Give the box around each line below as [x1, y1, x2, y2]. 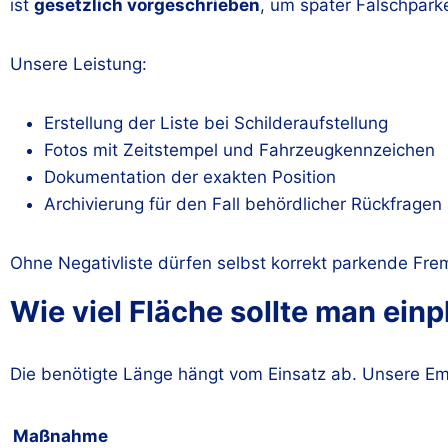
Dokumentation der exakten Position [44, 167, 336, 187]
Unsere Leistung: [10, 54, 147, 74]
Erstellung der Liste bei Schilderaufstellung [44, 113, 388, 133]
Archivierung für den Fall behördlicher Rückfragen [44, 194, 442, 214]
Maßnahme [13, 425, 108, 446]
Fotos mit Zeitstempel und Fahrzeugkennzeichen [44, 140, 435, 160]
